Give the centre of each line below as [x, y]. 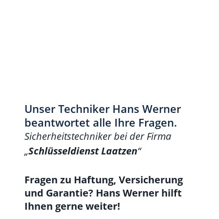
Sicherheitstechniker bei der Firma [98, 136]
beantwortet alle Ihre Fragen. [101, 122]
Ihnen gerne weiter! [72, 206]
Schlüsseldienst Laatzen [83, 151]
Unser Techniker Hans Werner [103, 109]
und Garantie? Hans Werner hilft [103, 193]
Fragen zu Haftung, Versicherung [104, 180]
